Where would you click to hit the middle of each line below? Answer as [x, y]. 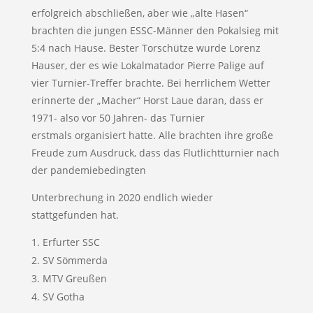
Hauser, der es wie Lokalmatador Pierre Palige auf [147, 65]
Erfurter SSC [71, 242]
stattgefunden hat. [75, 214]
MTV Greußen [74, 278]
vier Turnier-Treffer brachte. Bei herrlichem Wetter [151, 82]
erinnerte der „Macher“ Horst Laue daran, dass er [147, 100]
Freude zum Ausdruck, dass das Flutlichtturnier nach [155, 152]
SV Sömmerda [75, 260]
